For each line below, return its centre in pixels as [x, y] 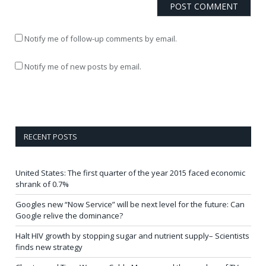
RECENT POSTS [50, 136]
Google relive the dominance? [69, 215]
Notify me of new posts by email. [83, 66]
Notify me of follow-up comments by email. [101, 38]
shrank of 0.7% [42, 184]
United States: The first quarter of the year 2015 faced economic [130, 172]
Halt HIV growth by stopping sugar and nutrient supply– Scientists [132, 235]
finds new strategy [49, 247]
